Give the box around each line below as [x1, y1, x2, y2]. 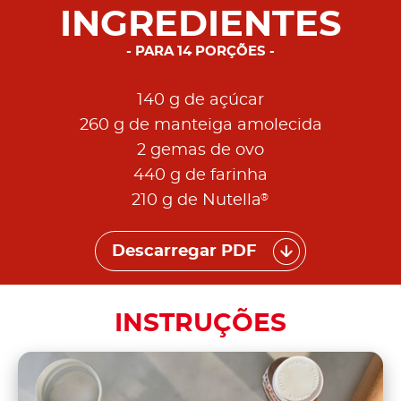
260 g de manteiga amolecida [79, 117, 322, 134]
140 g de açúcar [137, 92, 264, 109]
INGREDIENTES [59, 7, 342, 44]
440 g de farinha [133, 167, 268, 184]
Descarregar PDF [112, 243, 257, 260]
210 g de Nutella [132, 192, 261, 209]
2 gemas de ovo [137, 142, 264, 159]
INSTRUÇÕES [115, 311, 286, 337]
